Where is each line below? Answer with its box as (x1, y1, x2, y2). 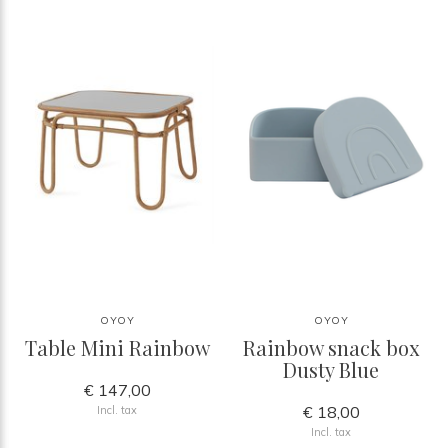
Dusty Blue (283, 355, 379, 383)
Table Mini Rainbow (24, 333, 210, 361)
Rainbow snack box (243, 333, 419, 361)
